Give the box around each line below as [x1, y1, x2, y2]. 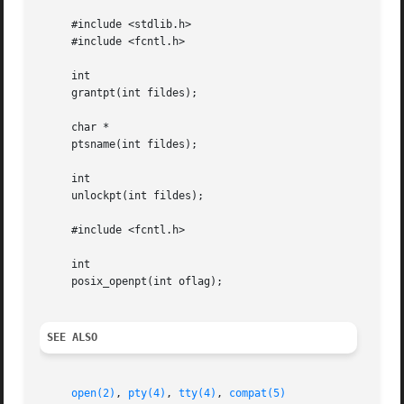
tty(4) [179, 387, 217, 400]
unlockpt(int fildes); [40, 189, 205, 203]
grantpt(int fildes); [40, 87, 198, 100]
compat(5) [229, 387, 287, 400]
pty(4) [128, 387, 167, 400]
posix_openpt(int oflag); [40, 275, 224, 289]
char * [40, 121, 110, 134]
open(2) [71, 387, 116, 400]
